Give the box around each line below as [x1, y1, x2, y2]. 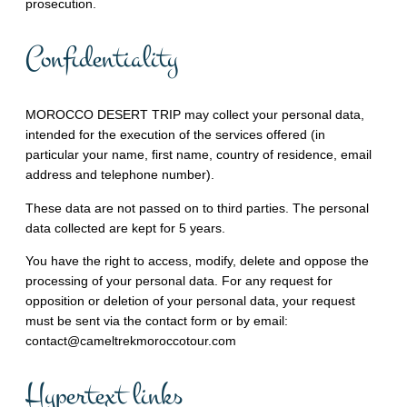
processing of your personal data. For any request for [25, 273, 333, 288]
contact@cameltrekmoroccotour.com [25, 333, 236, 348]
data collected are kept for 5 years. [25, 220, 225, 235]
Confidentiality [25, 38, 178, 80]
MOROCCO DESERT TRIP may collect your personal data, [25, 107, 364, 123]
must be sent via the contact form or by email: [25, 313, 288, 328]
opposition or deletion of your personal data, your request [25, 293, 355, 308]
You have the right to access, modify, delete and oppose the [25, 253, 369, 268]
